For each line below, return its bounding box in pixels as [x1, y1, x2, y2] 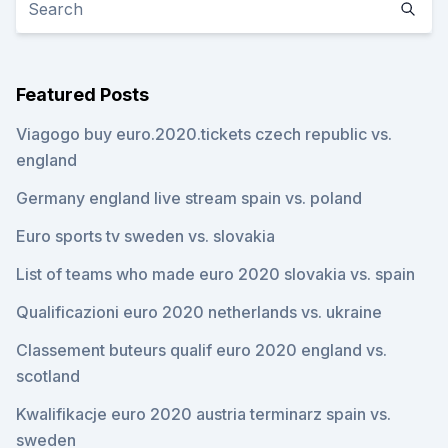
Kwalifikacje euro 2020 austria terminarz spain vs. [16, 404, 391, 424]
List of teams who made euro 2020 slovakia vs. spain [16, 264, 415, 284]
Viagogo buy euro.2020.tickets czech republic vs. [16, 124, 392, 144]
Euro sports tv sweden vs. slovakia [16, 226, 275, 246]
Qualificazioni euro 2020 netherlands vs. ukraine [16, 302, 382, 322]
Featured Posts [16, 84, 149, 105]
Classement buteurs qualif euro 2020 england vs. [16, 340, 387, 360]
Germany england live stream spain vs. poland [16, 188, 362, 208]
